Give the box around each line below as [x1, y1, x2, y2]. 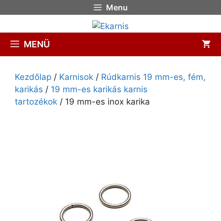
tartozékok [15, 96, 57, 107]
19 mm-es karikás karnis [51, 84, 147, 94]
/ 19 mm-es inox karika [57, 96, 150, 107]
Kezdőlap [15, 72, 51, 82]
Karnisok [59, 72, 93, 82]
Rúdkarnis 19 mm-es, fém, [101, 72, 206, 82]
